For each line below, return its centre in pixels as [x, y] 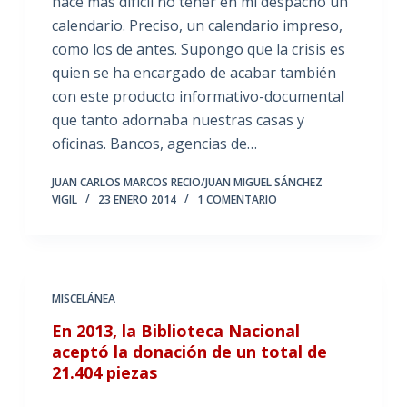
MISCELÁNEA [83, 298]
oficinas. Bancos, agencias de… [154, 143]
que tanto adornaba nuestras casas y [178, 119]
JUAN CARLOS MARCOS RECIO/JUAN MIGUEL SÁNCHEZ [187, 182]
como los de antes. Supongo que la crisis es [198, 49]
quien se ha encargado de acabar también [194, 72]
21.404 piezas [104, 372]
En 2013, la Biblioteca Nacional [175, 330]
